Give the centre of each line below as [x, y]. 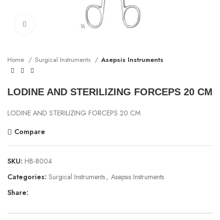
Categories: [27, 177]
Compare [29, 132]
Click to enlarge [59, 24]
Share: [18, 192]
